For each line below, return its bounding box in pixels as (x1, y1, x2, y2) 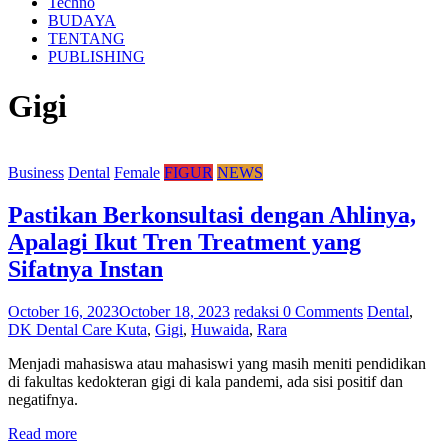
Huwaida (191, 321, 249, 339)
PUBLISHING (48, 48, 145, 66)
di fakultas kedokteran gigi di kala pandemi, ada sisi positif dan (8, 373, 403, 391)
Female (114, 164, 160, 182)
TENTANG (48, 30, 125, 48)
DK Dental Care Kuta (8, 321, 147, 339)
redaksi (234, 303, 283, 321)
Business (8, 164, 64, 182)
